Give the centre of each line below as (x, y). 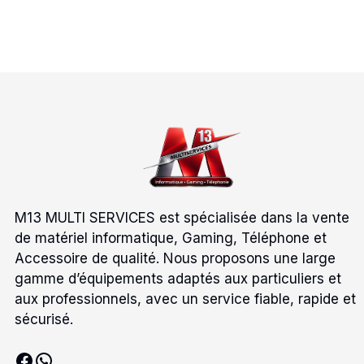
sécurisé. (44, 320)
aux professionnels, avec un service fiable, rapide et (185, 299)
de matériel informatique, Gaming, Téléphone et (171, 238)
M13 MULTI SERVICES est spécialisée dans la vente (182, 218)
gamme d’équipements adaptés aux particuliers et (178, 279)
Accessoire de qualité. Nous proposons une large (175, 259)
